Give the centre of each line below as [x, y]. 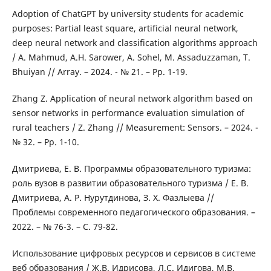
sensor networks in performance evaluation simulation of [128, 113]
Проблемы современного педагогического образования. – [133, 212]
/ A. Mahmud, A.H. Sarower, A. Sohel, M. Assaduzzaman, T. [131, 57]
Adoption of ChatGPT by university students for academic [128, 14]
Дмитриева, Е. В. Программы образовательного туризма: [131, 169]
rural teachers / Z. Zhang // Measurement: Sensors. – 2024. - [135, 128]
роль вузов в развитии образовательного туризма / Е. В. [130, 183]
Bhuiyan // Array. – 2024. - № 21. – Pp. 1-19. [100, 72]
